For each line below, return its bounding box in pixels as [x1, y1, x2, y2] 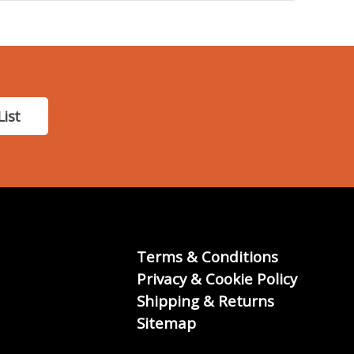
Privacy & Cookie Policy [137, 269, 297, 289]
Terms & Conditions [137, 247, 278, 267]
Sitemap [137, 313, 196, 333]
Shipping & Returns [137, 291, 274, 311]
